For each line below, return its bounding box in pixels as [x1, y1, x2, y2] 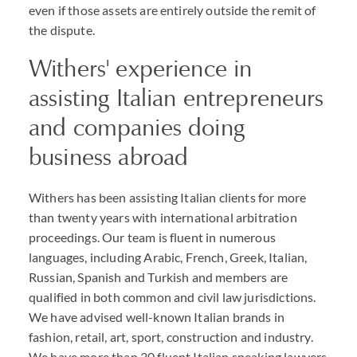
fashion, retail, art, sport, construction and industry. [29, 329, 313, 344]
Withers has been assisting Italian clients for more [29, 190, 307, 205]
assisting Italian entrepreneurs [29, 83, 324, 112]
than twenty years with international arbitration [29, 210, 297, 225]
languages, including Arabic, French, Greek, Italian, [29, 249, 308, 265]
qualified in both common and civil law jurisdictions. [29, 289, 316, 304]
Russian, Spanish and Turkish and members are [29, 269, 288, 284]
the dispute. [29, 22, 95, 37]
